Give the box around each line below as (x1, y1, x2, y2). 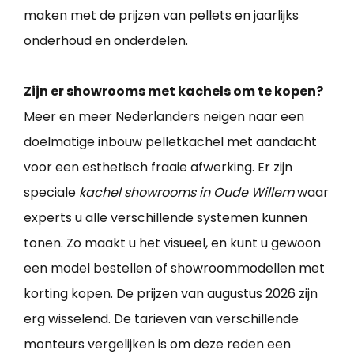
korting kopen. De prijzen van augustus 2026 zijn (24, 284, 318, 303)
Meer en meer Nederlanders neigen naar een (24, 107, 304, 126)
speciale (24, 183, 79, 202)
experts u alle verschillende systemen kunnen (24, 209, 307, 228)
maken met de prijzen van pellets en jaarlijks (24, 6, 299, 25)
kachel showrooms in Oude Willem (79, 183, 294, 202)
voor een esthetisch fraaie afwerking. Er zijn (24, 158, 292, 177)
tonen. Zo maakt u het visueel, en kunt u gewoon (24, 234, 321, 253)
